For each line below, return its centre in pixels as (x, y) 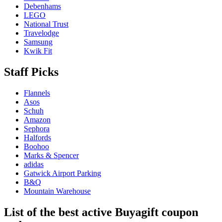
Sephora (37, 128)
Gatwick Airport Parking (62, 173)
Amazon (37, 119)
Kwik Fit (38, 51)
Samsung (38, 42)
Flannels (37, 93)
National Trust (46, 24)
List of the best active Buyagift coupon (101, 212)
